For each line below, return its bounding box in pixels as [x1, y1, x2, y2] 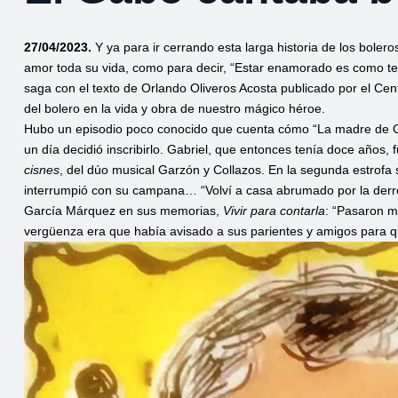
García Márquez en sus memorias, [24, 203, 223, 218]
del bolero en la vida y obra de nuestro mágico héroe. [24, 100, 325, 115]
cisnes [24, 162, 60, 177]
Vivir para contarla [223, 203, 325, 218]
